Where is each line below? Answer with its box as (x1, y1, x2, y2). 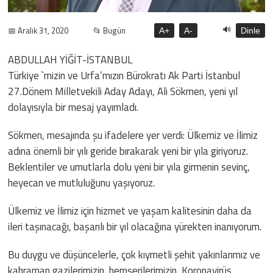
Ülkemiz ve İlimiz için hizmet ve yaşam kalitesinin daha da (8, 202, 252, 219)
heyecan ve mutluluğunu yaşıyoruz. (8, 174, 155, 191)
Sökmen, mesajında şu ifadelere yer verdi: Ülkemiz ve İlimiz (8, 127, 258, 143)
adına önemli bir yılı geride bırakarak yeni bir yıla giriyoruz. (8, 143, 249, 159)
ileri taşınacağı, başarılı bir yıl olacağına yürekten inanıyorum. (8, 218, 262, 235)
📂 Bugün (93, 24, 126, 37)
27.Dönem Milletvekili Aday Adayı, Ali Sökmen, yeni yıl (8, 83, 238, 99)
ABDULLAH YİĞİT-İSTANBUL (8, 51, 133, 68)
